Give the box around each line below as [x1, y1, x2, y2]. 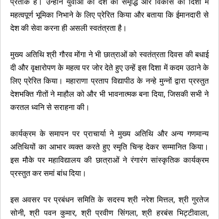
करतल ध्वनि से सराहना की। [10, 103, 90, 112]
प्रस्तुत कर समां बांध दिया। [10, 169, 87, 178]
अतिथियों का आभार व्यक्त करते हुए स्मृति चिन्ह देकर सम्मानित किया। [10, 142, 209, 152]
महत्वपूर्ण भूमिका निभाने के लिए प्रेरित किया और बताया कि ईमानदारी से [10, 10, 209, 20]
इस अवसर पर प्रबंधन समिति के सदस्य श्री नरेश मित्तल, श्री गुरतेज [10, 195, 209, 204]
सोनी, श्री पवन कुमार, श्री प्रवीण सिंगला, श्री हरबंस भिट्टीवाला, [10, 208, 209, 218]
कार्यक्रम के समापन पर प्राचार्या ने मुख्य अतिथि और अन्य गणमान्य [10, 129, 209, 138]
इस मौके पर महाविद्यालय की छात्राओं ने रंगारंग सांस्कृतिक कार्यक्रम [10, 155, 209, 165]
